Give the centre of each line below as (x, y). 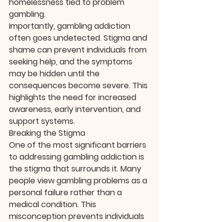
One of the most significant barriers (79, 145)
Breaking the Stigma (47, 133)
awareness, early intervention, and (76, 110)
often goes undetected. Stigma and (79, 38)
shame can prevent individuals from (79, 50)
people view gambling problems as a (79, 181)
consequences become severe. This (79, 86)
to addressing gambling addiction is (78, 157)
